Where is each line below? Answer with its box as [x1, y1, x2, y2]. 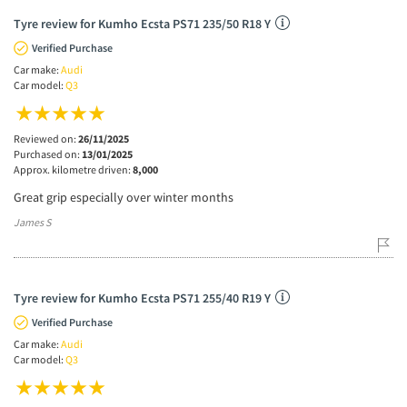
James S [14, 214, 51, 229]
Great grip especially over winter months [14, 188, 233, 205]
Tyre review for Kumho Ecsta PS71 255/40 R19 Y [14, 289, 271, 306]
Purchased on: [14, 146, 82, 161]
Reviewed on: [14, 131, 78, 145]
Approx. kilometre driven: [14, 162, 133, 176]
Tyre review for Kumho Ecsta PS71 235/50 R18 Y [14, 15, 271, 32]
